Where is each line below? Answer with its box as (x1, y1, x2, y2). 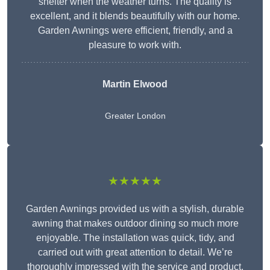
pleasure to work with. (89, 40, 181, 51)
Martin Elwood (102, 79, 168, 90)
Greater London (104, 111, 166, 121)
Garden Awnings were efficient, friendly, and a (37, 25, 233, 36)
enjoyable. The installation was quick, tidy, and (36, 233, 234, 243)
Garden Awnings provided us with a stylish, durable (26, 204, 244, 215)
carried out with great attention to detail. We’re (37, 247, 233, 258)
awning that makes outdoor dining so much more (31, 218, 239, 229)
